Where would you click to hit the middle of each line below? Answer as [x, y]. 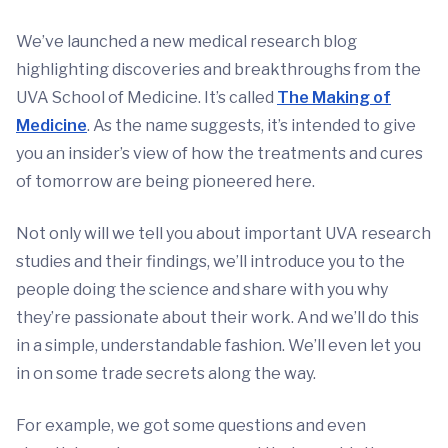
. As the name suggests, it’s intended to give [251, 125]
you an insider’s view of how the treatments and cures [219, 153]
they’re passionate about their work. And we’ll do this [217, 317]
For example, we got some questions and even [191, 425]
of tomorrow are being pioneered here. [165, 181]
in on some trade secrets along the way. [166, 373]
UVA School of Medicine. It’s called [146, 97]
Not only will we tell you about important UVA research [223, 233]
